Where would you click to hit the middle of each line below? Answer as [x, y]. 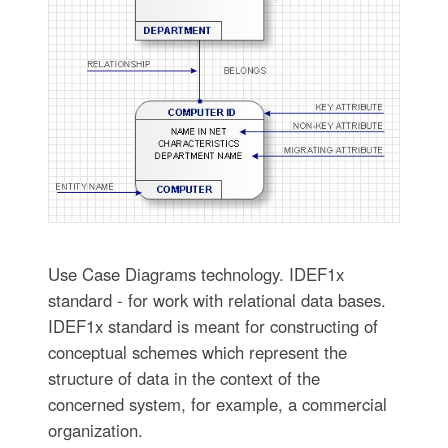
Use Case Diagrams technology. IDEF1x [195, 274]
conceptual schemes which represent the [197, 352]
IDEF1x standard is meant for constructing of [212, 326]
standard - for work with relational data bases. [216, 300]
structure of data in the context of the [183, 378]
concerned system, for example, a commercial [217, 404]
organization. [95, 430]
